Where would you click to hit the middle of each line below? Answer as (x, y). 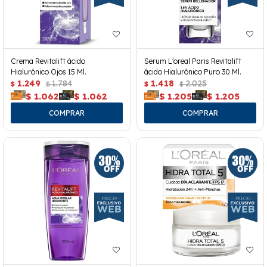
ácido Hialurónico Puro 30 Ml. (193, 72)
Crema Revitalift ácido (48, 61)
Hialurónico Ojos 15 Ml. (49, 72)
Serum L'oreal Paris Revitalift (193, 61)
